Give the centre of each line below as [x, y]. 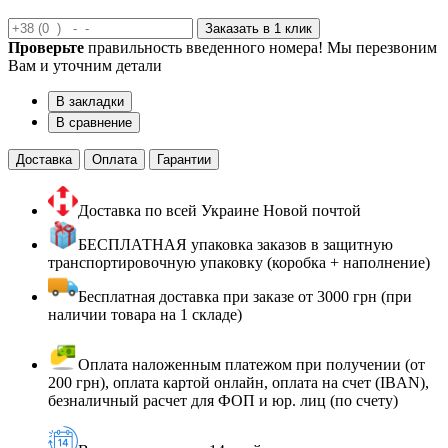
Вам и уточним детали [85, 66]
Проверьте [46, 48]
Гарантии [184, 160]
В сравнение [94, 123]
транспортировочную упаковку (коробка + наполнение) [239, 263]
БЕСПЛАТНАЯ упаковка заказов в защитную [235, 245]
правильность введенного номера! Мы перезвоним [260, 48]
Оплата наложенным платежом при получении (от [251, 365]
